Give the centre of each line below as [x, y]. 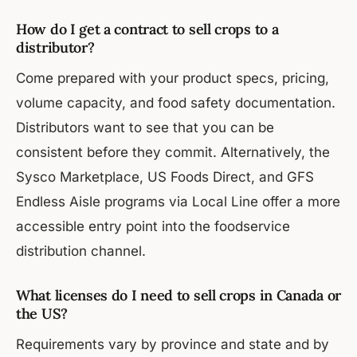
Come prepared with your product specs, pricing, [173, 78]
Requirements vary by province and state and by [173, 345]
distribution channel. [81, 251]
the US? [42, 314]
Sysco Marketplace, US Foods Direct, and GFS [165, 177]
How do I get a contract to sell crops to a [147, 29]
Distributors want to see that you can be [145, 128]
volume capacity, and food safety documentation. [176, 103]
